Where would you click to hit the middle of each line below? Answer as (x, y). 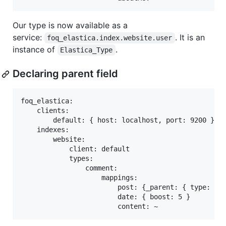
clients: (45, 111)
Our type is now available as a (70, 25)
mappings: (79, 178)
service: (29, 38)
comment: (69, 168)
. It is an (191, 38)
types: (57, 159)
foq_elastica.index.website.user (110, 38)
